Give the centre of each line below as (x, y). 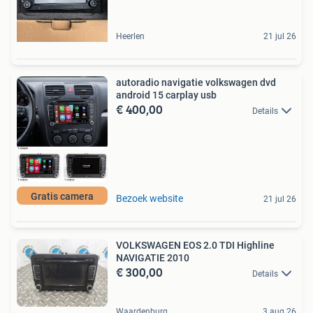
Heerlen (130, 36)
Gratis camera (62, 196)
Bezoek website (150, 198)
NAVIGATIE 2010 (153, 257)
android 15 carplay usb (166, 95)
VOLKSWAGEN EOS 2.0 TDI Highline (195, 245)
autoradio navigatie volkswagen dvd (196, 82)
